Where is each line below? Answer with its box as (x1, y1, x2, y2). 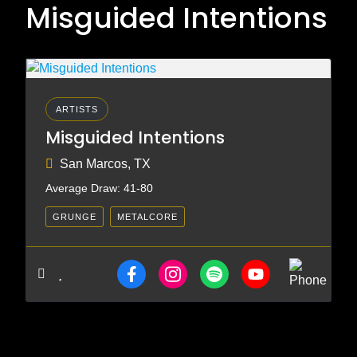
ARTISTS (56, 104, 98, 114)
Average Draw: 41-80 (45, 182, 153, 194)
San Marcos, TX (60, 157, 151, 171)
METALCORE (117, 212, 178, 222)
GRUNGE (53, 212, 96, 222)
